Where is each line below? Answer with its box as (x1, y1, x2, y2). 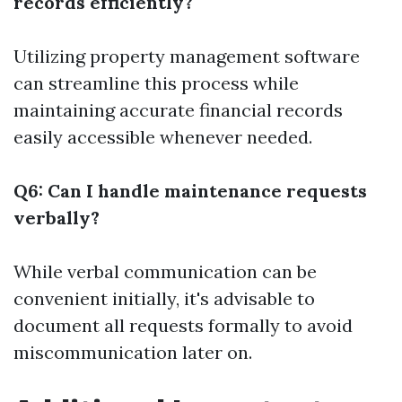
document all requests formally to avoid (13, 314, 353, 336)
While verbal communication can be (13, 260, 317, 283)
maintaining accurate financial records (13, 99, 343, 121)
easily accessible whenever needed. (13, 126, 312, 148)
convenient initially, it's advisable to (13, 287, 315, 310)
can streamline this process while (13, 72, 299, 94)
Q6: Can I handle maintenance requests (13, 179, 367, 202)
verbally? (13, 206, 100, 229)
